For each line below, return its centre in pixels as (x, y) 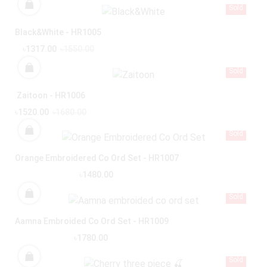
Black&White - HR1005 (58, 32)
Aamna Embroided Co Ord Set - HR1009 (92, 221)
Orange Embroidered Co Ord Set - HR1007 (97, 158)
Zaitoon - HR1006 (51, 95)
